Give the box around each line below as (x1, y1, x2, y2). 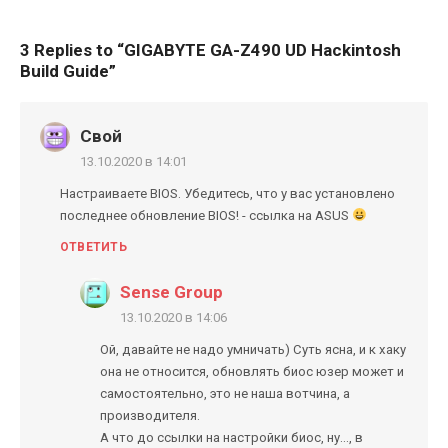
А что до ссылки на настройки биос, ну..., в (100, 430, 363, 445)
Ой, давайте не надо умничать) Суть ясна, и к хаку (100, 342, 406, 357)
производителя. (100, 408, 200, 423)
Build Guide (20, 61, 109, 81)
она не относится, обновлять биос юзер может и (100, 364, 404, 379)
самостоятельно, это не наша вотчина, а (100, 386, 350, 401)
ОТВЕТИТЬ (60, 240, 127, 254)
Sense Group (120, 282, 223, 302)
